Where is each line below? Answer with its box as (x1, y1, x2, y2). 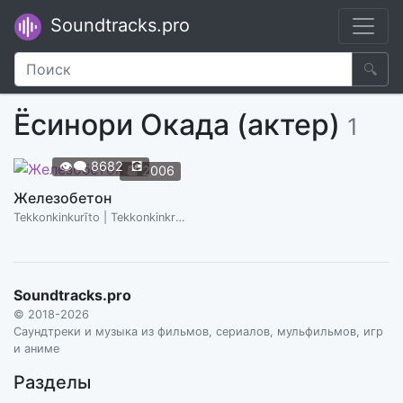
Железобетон (13, 188, 112, 207)
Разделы (13, 371, 91, 393)
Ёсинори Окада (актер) (13, 107, 347, 142)
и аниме (13, 341, 59, 355)
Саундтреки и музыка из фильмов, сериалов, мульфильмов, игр (13, 324, 383, 338)
